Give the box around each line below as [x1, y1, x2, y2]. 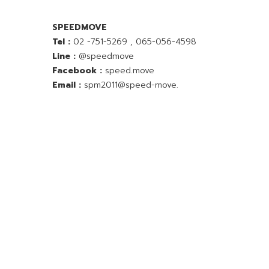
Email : [52, 79, 81, 92]
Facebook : [52, 64, 102, 77]
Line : [52, 50, 76, 63]
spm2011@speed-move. [84, 79, 178, 92]
